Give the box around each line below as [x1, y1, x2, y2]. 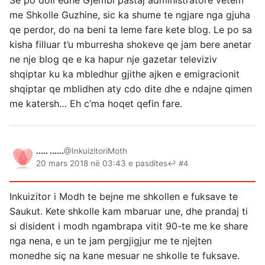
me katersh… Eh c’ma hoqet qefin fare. [9, 98, 182, 109]
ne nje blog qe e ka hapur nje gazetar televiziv [9, 53, 217, 65]
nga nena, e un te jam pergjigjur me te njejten [9, 235, 212, 247]
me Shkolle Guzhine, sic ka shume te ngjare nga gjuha [9, 9, 250, 21]
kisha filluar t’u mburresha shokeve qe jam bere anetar [9, 38, 251, 50]
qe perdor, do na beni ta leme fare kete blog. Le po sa [9, 24, 252, 35]
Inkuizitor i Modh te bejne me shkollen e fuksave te [9, 190, 238, 202]
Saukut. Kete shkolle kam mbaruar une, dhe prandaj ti [9, 205, 248, 217]
